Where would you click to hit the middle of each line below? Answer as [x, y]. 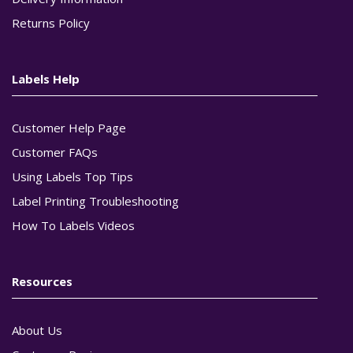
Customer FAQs [55, 152]
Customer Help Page [69, 127]
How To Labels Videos [73, 225]
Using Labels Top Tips [72, 176]
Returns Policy [51, 22]
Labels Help [46, 78]
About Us [37, 330]
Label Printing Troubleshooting [95, 201]
